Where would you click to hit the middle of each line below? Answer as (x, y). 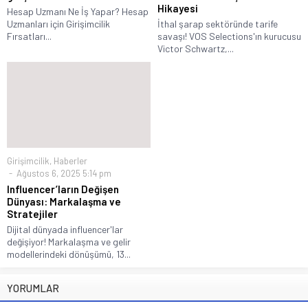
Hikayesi (178, 8)
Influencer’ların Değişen (63, 189)
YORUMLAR (33, 288)
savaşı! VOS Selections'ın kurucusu (229, 36)
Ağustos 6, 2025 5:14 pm (63, 174)
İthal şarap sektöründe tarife (218, 23)
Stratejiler (32, 214)
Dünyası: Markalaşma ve (64, 202)
